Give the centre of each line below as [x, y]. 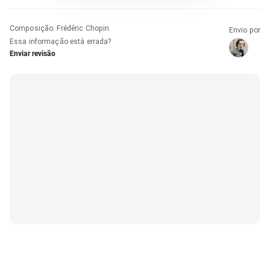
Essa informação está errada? [61, 41]
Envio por [244, 30]
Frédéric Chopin [83, 28]
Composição [32, 28]
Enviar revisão [33, 53]
